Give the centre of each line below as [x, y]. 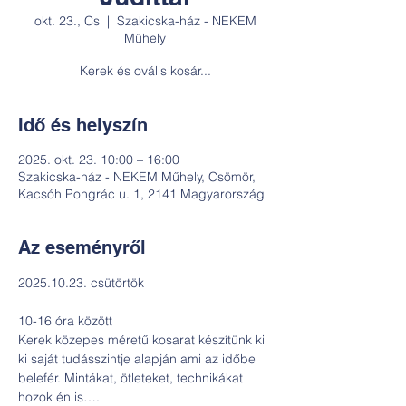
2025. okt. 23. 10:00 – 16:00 [99, 159]
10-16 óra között [65, 321]
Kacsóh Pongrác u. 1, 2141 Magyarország [141, 194]
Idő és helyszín [83, 125]
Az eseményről [82, 247]
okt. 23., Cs [67, 21]
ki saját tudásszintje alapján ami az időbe [139, 359]
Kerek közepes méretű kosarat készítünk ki [143, 340]
